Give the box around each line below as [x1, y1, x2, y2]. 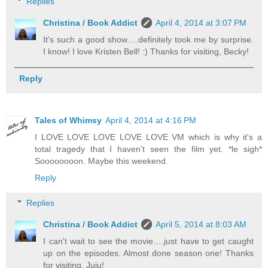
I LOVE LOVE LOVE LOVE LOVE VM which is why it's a [35, 132, 262, 142]
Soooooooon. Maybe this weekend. [35, 156, 168, 166]
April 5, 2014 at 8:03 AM [156, 219, 247, 229]
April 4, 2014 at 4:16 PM [105, 115, 196, 126]
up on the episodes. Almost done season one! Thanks [43, 248, 254, 258]
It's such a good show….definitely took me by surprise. [43, 35, 254, 45]
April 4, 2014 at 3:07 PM [156, 18, 247, 28]
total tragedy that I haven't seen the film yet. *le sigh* [35, 144, 262, 154]
